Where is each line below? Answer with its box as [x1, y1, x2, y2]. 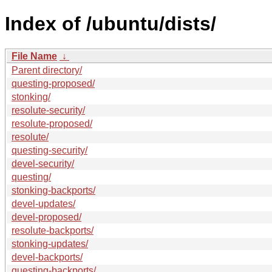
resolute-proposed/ [12, 118, 92, 129]
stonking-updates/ [12, 238, 88, 249]
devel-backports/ [12, 251, 83, 262]
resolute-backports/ [12, 225, 93, 236]
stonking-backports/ [12, 185, 95, 195]
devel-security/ [12, 158, 74, 169]
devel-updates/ [12, 198, 75, 209]
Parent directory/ [12, 64, 82, 75]
